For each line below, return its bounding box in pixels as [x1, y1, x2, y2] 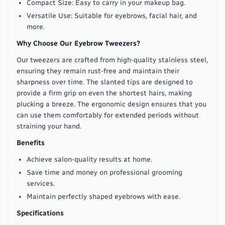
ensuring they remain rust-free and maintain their [17, 66, 179, 75]
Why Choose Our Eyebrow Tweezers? [17, 39, 140, 48]
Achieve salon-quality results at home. [27, 155, 152, 164]
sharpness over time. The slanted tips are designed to [17, 77, 193, 86]
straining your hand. [17, 122, 81, 131]
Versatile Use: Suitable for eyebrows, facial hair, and [27, 11, 197, 20]
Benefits [17, 138, 45, 147]
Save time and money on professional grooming [27, 168, 182, 177]
